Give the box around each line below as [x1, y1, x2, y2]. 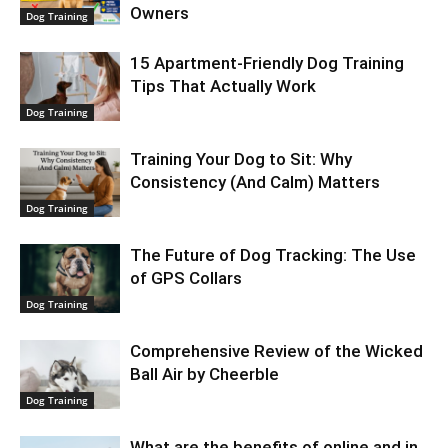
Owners [130, 3, 189, 24]
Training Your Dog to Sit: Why [130, 149, 352, 170]
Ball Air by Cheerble [130, 364, 279, 385]
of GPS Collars [130, 268, 242, 289]
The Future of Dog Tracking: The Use [130, 245, 416, 266]
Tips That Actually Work [130, 76, 316, 97]
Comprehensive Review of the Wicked [130, 341, 423, 362]
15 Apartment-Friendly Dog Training [130, 53, 404, 74]
